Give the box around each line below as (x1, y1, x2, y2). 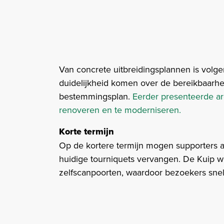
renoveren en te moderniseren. (59, 103, 181, 116)
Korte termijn (59, 124, 114, 138)
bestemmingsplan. (59, 89, 132, 102)
